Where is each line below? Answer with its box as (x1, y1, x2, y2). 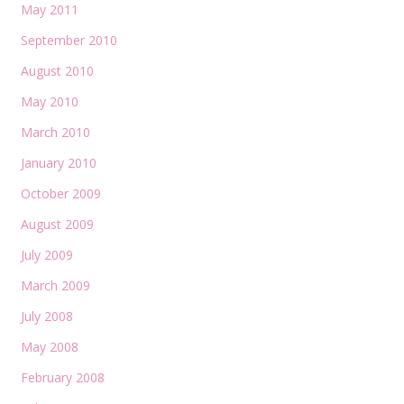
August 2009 (20, 215, 94, 233)
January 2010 (20, 153, 96, 171)
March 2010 (20, 123, 90, 141)
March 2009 (20, 276, 90, 294)
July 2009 (20, 245, 73, 263)
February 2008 (20, 368, 105, 386)
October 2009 (20, 184, 101, 202)
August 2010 (20, 61, 94, 79)
